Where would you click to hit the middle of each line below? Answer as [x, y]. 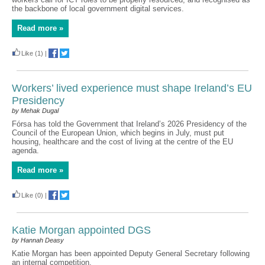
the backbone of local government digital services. [99, 9]
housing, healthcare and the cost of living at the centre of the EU [122, 142]
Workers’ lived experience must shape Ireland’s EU [132, 88]
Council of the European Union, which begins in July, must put [118, 133]
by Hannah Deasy [38, 240]
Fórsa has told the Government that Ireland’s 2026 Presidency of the [129, 124]
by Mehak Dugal [35, 111]
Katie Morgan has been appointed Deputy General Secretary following [131, 253]
